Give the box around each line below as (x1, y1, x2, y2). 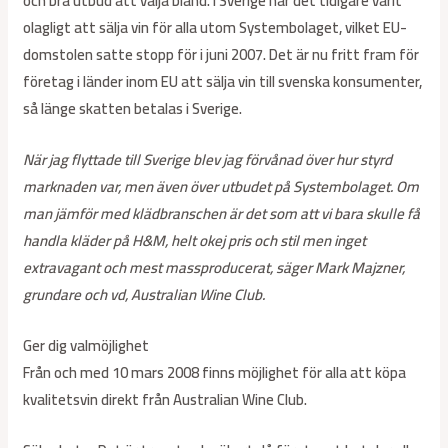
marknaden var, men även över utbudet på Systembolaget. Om (23, 172, 420, 202)
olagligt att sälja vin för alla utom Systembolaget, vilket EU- (23, 13, 408, 43)
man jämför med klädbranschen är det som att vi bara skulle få (23, 199, 421, 229)
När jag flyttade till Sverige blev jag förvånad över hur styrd (23, 145, 393, 175)
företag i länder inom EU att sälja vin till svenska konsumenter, (23, 67, 423, 97)
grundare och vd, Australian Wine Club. (23, 280, 266, 310)
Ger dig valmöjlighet (23, 331, 150, 361)
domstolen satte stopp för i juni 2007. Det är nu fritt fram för (23, 40, 420, 70)
